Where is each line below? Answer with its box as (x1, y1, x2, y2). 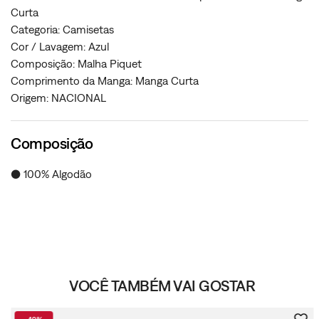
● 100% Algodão (11, 167, 92, 180)
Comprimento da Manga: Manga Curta (11, 74, 199, 87)
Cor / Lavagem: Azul (11, 40, 109, 53)
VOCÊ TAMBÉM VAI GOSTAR (69, 276, 256, 295)
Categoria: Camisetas (11, 23, 114, 36)
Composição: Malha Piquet (11, 57, 142, 70)
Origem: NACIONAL (11, 91, 106, 104)
